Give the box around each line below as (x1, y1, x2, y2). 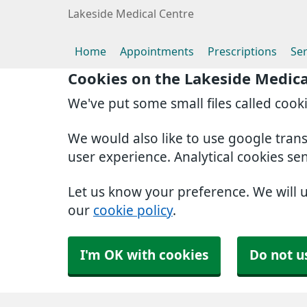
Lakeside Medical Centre (68, 8, 194, 19)
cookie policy (93, 204, 173, 217)
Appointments (120, 46, 194, 57)
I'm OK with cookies (80, 249, 208, 262)
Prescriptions (208, 46, 277, 57)
